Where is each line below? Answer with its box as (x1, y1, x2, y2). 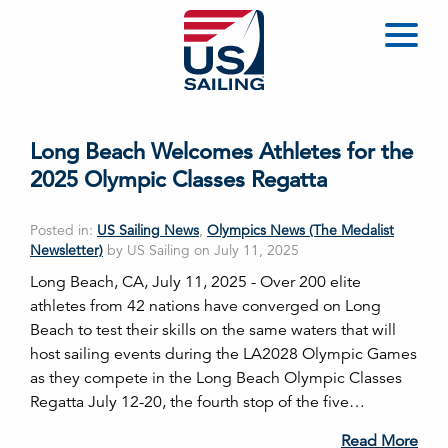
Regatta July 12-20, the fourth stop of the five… (30, 392, 365, 412)
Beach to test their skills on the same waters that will (30, 320, 396, 340)
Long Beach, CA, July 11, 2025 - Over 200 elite (30, 272, 361, 292)
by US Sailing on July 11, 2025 (103, 241, 299, 259)
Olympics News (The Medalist (207, 221, 394, 239)
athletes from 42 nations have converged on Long (30, 296, 381, 316)
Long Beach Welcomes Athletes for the (30, 138, 413, 165)
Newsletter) (30, 241, 103, 259)
